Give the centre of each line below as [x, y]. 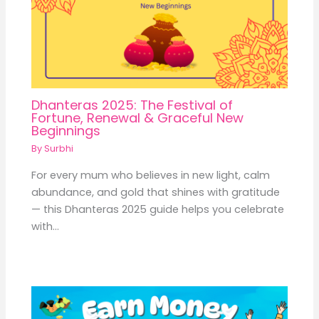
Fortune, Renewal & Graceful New [138, 118]
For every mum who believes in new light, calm [151, 175]
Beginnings [66, 131]
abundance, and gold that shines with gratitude [156, 192]
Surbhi [59, 149]
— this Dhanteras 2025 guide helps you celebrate [158, 209]
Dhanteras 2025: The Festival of [132, 105]
